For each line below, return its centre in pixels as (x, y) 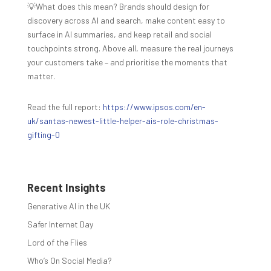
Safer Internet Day (60, 224)
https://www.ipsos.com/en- (154, 106)
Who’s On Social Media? (69, 260)
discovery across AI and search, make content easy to (126, 20)
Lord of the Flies (57, 242)
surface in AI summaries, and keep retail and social (119, 34)
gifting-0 (43, 134)
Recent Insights (66, 187)
